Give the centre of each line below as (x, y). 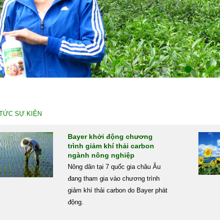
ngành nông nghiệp (101, 155)
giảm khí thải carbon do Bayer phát (117, 190)
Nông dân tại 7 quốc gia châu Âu (114, 167)
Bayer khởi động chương (110, 137)
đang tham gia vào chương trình (113, 179)
